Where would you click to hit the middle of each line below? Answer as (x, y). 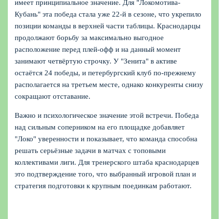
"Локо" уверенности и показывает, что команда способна (106, 139)
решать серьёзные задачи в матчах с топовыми (90, 150)
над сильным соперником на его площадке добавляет (100, 127)
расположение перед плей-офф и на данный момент (98, 50)
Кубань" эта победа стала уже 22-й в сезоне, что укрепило (108, 14)
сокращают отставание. (53, 97)
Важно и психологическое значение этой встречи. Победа (107, 115)
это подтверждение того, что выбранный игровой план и (106, 174)
